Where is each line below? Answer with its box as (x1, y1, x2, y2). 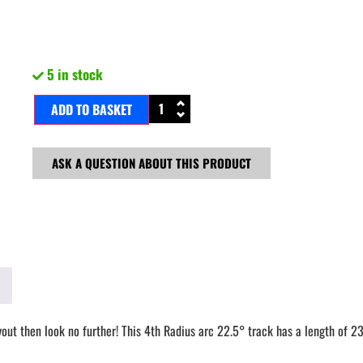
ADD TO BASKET (51, 100, 132, 120)
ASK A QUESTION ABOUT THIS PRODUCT (52, 154, 251, 173)
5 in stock (47, 64, 103, 85)
